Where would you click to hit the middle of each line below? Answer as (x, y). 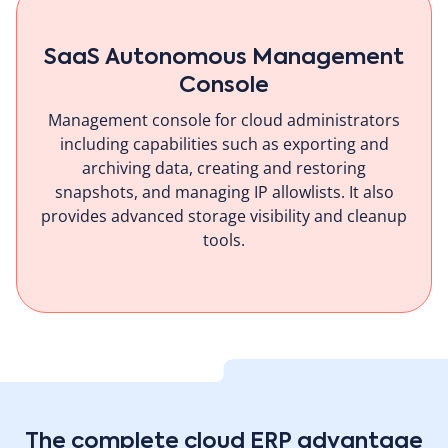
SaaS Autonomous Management (224, 57)
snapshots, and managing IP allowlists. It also (224, 191)
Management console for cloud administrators (224, 119)
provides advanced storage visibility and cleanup (224, 215)
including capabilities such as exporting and (224, 143)
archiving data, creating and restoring (224, 167)
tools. (224, 239)
